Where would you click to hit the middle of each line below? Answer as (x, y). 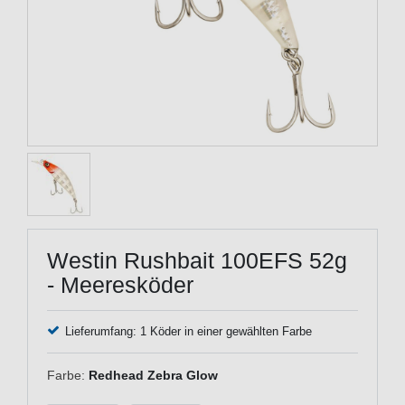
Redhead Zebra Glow (153, 375)
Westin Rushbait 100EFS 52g (197, 260)
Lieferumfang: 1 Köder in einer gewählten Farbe (188, 331)
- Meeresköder (120, 284)
